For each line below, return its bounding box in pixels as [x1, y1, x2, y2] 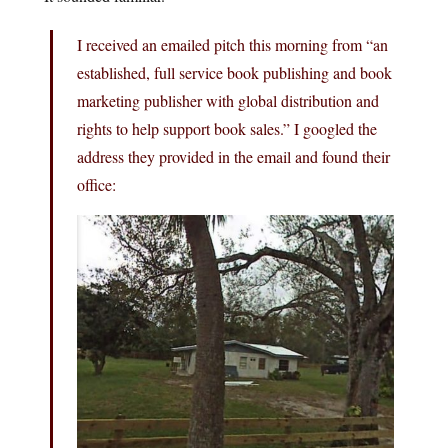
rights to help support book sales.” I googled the [77, 117, 377, 139]
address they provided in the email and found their [77, 145, 390, 167]
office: [77, 173, 116, 195]
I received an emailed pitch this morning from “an [77, 33, 388, 55]
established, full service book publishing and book [77, 61, 392, 83]
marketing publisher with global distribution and [77, 89, 379, 111]
